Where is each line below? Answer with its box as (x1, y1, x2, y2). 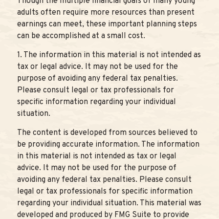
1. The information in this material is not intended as (17, 50, 201, 61)
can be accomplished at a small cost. (17, 31, 145, 42)
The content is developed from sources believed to (17, 128, 197, 138)
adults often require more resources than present (17, 8, 195, 18)
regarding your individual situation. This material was (17, 198, 201, 209)
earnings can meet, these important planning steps (17, 20, 197, 30)
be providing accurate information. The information (17, 140, 199, 150)
